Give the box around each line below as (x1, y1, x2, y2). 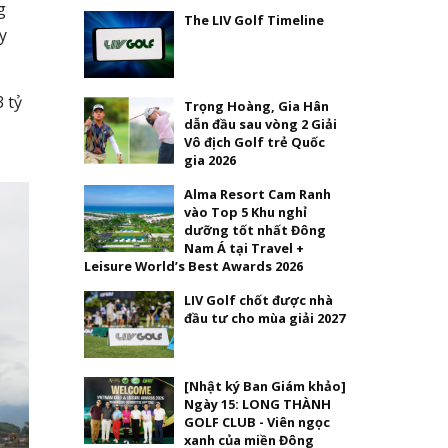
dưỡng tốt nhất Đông (183, 220, 326, 239)
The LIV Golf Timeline (183, 10, 324, 29)
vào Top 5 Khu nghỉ (183, 202, 307, 221)
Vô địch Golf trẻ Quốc (183, 132, 325, 151)
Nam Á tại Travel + (183, 238, 304, 257)
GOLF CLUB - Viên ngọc (183, 412, 330, 431)
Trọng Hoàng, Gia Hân (183, 96, 329, 115)
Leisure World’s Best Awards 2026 (83, 256, 303, 275)
